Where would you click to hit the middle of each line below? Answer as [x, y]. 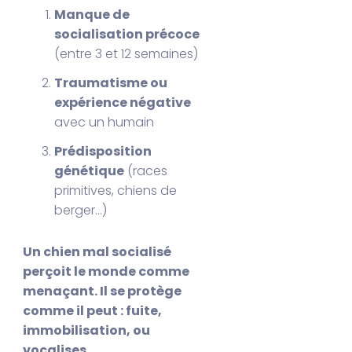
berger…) [81, 210]
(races [146, 170]
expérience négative [123, 102]
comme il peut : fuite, [93, 310]
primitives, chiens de [116, 190]
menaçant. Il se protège [103, 291]
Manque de [92, 14]
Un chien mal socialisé [97, 251]
